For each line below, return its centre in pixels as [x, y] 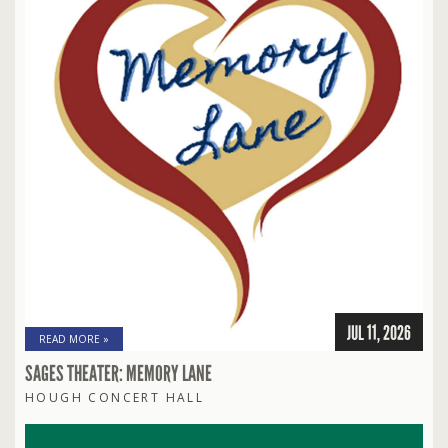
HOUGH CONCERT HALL [115, 398]
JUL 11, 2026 [379, 333]
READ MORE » [74, 339]
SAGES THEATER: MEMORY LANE [118, 374]
